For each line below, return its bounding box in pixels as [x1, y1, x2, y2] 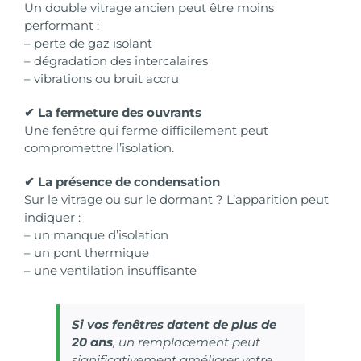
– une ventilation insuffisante [24, 263, 197, 279]
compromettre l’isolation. [24, 140, 174, 156]
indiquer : [24, 210, 81, 226]
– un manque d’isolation [24, 227, 168, 243]
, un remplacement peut [113, 334, 260, 351]
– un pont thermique [24, 245, 149, 261]
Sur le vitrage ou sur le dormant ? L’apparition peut [24, 192, 329, 208]
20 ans [72, 334, 113, 351]
